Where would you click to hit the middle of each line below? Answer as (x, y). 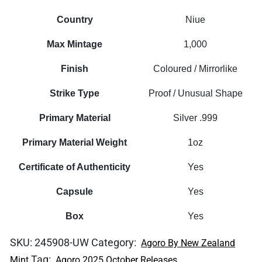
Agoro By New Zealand (188, 243)
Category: (115, 242)
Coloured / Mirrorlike (196, 68)
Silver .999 (196, 118)
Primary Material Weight (75, 142)
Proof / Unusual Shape (195, 93)
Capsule (75, 191)
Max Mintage (75, 44)
